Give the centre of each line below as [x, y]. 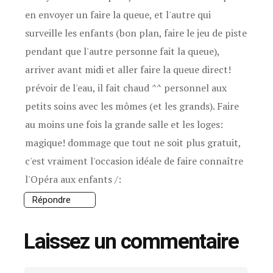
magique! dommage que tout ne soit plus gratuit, [133, 142]
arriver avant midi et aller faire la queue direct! [128, 69]
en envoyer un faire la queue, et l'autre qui [118, 14]
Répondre [51, 200]
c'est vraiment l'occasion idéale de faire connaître [134, 161]
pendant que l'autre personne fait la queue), [122, 51]
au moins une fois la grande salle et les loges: [124, 124]
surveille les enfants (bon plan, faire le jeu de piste [136, 33]
